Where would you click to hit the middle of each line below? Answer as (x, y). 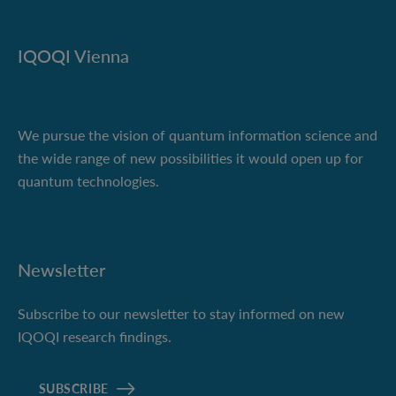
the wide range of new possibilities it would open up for (190, 158)
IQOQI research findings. (95, 337)
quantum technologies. (88, 181)
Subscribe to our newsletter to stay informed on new (181, 314)
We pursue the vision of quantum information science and (198, 135)
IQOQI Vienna (73, 56)
